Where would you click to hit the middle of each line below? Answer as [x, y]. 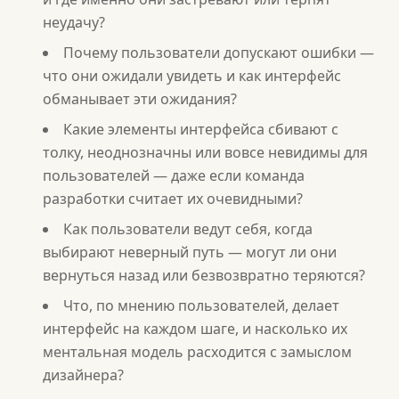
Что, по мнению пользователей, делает [201, 305]
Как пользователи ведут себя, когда [188, 229]
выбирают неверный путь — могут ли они [190, 252]
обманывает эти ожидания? [140, 99]
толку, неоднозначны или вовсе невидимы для [205, 152]
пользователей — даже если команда [174, 175]
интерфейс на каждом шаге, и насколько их [195, 329]
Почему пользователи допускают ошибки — [219, 53]
